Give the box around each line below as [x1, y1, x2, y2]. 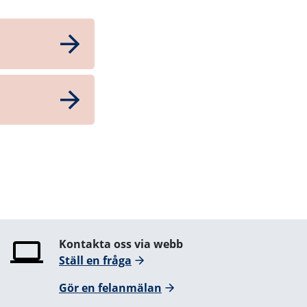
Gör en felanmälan [59, 280, 162, 296]
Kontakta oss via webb [59, 236, 183, 252]
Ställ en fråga [59, 253, 132, 269]
